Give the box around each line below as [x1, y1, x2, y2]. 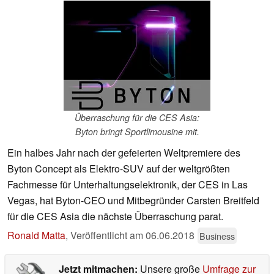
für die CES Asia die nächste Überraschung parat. [7, 209, 223, 224]
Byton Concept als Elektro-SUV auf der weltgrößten [7, 161, 230, 176]
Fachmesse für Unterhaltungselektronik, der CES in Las [7, 177, 248, 192]
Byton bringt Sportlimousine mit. [75, 125, 199, 138]
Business [199, 229, 235, 243]
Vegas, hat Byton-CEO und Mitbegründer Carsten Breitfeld [7, 193, 259, 208]
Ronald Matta [7, 228, 65, 243]
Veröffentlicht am [70, 228, 146, 243]
